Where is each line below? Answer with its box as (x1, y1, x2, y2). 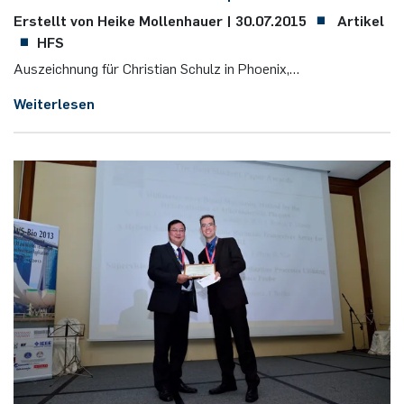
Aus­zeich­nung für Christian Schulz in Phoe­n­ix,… (14, 58, 299, 77)
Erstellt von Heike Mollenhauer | (14, 10, 235, 29)
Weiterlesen (14, 93, 95, 112)
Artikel (334, 10, 384, 29)
